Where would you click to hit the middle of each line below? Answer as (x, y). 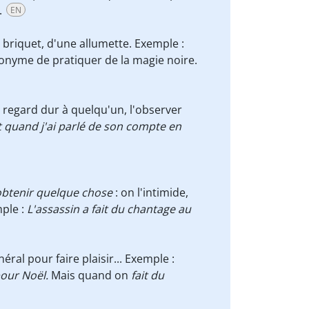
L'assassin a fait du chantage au (108, 209)
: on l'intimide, (150, 192)
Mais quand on (91, 275)
